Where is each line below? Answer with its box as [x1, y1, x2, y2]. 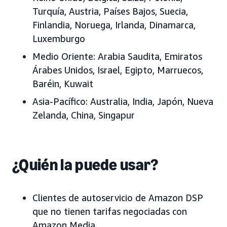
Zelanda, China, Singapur [32, 109, 135, 121]
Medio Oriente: [32, 51, 95, 62]
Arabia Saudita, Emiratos [98, 51, 202, 62]
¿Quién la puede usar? [12, 155, 159, 175]
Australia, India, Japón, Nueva [88, 96, 213, 107]
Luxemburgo [32, 33, 85, 45]
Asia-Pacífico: [32, 96, 88, 107]
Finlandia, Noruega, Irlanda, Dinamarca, [32, 19, 196, 31]
